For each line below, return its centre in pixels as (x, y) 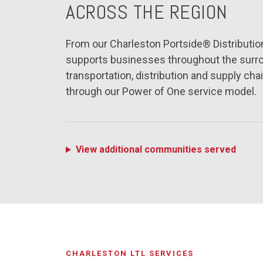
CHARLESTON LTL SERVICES (130, 253)
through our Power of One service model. (161, 91)
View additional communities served (156, 149)
